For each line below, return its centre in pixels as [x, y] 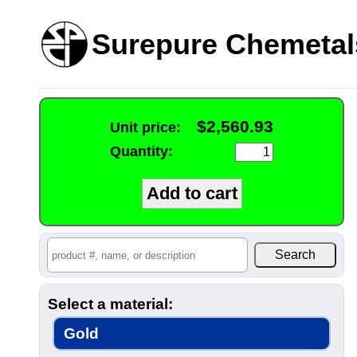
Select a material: [110, 304]
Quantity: [141, 151]
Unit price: [145, 127]
